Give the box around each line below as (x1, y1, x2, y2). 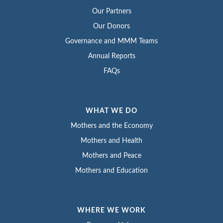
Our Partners (92, 7, 131, 15)
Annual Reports (88, 52, 135, 60)
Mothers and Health (81, 137, 142, 144)
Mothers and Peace (82, 152, 141, 159)
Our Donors (93, 22, 130, 30)
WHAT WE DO (86, 107, 137, 114)
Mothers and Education (75, 167, 148, 174)
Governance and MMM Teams (65, 37, 158, 45)
